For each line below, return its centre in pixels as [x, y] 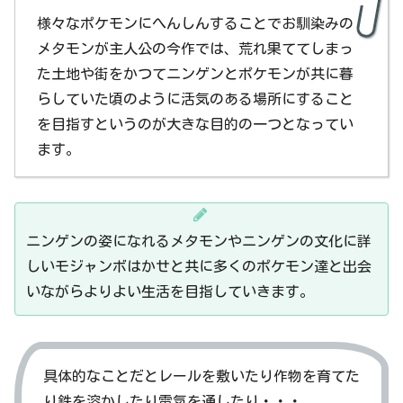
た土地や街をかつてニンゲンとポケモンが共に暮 [195, 73]
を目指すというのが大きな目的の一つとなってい [195, 124]
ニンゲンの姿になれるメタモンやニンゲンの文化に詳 [199, 242]
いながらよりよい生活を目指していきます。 [170, 292]
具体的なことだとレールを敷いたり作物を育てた [201, 376]
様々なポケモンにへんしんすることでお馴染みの [195, 23]
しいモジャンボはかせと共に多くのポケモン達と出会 [199, 267]
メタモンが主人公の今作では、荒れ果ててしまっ [195, 48]
